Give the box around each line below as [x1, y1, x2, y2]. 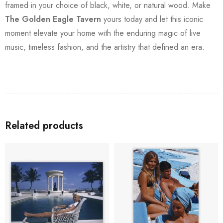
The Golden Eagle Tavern [5, 13, 101, 25]
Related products [5, 118, 83, 133]
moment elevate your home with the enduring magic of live [5, 27, 201, 39]
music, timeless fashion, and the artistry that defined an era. [5, 41, 205, 53]
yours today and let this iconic [101, 13, 203, 25]
